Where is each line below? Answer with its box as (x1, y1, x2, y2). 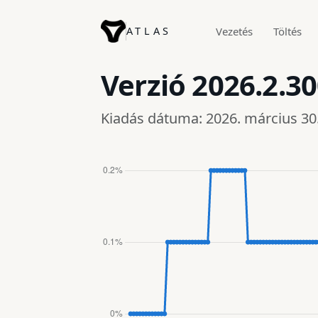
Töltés (273, 23, 302, 38)
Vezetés (216, 23, 253, 38)
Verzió (101, 65, 192, 104)
